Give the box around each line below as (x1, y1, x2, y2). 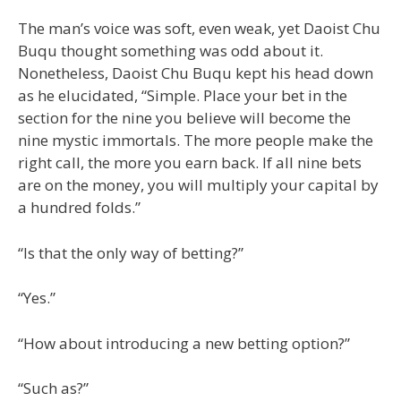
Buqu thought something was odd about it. (18, 40, 323, 62)
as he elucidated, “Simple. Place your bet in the (18, 85, 347, 107)
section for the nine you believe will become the (18, 107, 351, 129)
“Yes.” (18, 287, 55, 309)
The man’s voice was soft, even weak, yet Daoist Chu (18, 18, 380, 39)
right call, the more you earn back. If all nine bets (18, 152, 362, 174)
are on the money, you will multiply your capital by (18, 175, 379, 196)
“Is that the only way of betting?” (18, 242, 243, 263)
